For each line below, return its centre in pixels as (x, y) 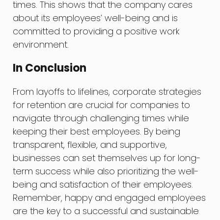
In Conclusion (50, 68)
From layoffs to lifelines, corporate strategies (107, 91)
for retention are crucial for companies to (102, 105)
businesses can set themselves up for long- (107, 158)
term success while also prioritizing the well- (106, 171)
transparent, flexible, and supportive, (90, 144)
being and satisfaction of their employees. (103, 184)
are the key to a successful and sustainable (106, 211)
